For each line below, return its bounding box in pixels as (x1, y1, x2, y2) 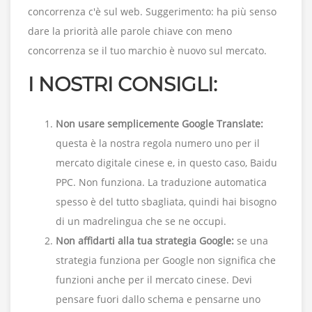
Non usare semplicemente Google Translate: (56, 117, 263, 131)
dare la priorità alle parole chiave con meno (28, 24, 232, 38)
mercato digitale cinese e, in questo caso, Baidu (56, 156, 277, 170)
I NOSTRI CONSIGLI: (28, 72, 217, 97)
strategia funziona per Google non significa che (56, 253, 276, 267)
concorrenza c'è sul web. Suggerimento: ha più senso (28, 5, 276, 19)
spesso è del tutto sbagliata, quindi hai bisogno (56, 195, 276, 209)
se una (234, 234, 268, 248)
